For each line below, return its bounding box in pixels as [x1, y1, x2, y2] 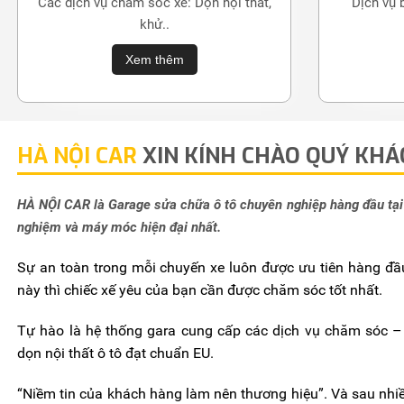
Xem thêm [124, 51, 184, 67]
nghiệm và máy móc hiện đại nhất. [17, 218, 221, 235]
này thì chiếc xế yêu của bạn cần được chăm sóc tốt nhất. [17, 280, 382, 298]
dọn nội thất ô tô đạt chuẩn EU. [17, 344, 214, 362]
